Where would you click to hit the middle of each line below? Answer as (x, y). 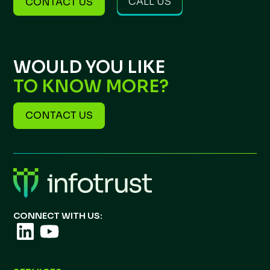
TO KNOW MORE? (91, 86)
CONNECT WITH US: (58, 216)
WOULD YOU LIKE (89, 67)
